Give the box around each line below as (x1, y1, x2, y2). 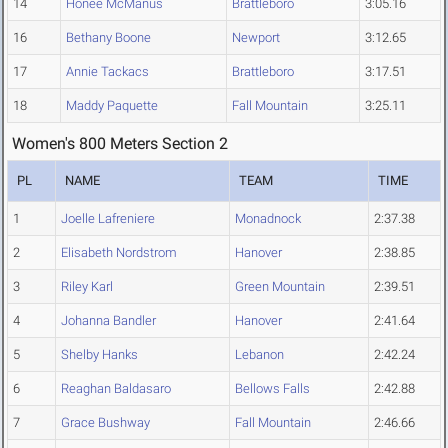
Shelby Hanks (61, 347, 138, 363)
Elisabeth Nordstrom (61, 245, 177, 261)
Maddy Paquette (66, 98, 158, 114)
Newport (232, 30, 280, 46)
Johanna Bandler (61, 313, 156, 329)
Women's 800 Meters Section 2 (12, 134, 228, 154)
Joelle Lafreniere (61, 211, 155, 227)
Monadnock (235, 211, 301, 227)
